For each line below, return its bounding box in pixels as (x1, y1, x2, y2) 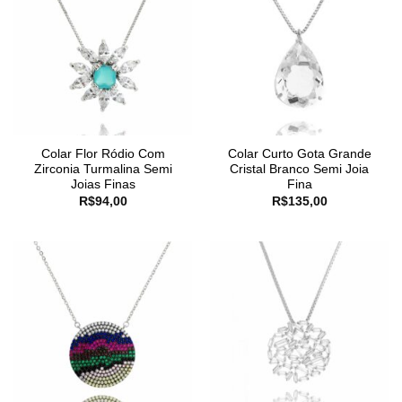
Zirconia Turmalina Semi (33, 162, 172, 177)
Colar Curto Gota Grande (227, 147, 371, 162)
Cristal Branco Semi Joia (230, 162, 369, 177)
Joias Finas (70, 178, 135, 192)
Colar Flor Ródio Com (40, 147, 165, 162)
